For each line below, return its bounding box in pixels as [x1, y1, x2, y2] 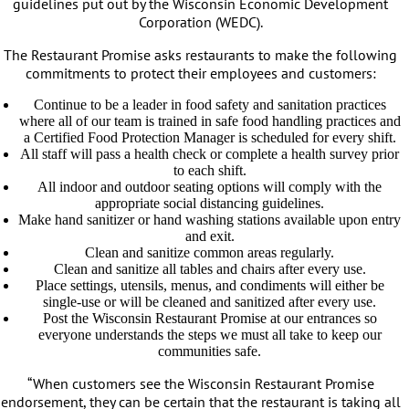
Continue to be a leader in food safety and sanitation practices [33, 97, 386, 112]
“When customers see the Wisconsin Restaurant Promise [26, 374, 374, 393]
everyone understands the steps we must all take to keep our [37, 327, 382, 342]
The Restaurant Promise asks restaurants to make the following [4, 46, 397, 64]
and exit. [184, 228, 235, 244]
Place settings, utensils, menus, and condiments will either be [35, 278, 384, 293]
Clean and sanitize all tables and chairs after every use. [53, 261, 366, 277]
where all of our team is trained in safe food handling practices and [18, 113, 401, 129]
